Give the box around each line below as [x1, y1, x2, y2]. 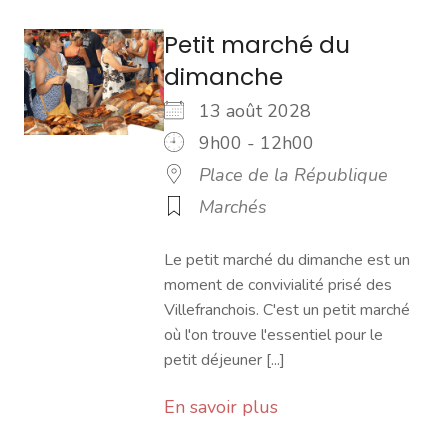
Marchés [199, 195, 267, 219]
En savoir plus [164, 395, 278, 419]
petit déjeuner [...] [164, 349, 285, 371]
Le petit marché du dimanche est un [164, 249, 410, 271]
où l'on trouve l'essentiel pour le [164, 324, 383, 346]
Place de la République [199, 163, 388, 187]
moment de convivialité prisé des [164, 274, 392, 296]
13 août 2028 [199, 99, 331, 123]
